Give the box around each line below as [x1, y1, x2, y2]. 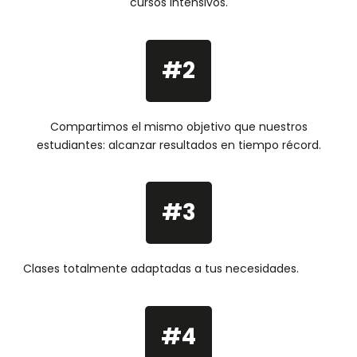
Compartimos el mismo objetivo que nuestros [49, 118, 308, 135]
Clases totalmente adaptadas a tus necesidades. [22, 261, 299, 277]
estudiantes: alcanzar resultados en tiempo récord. [36, 136, 321, 153]
